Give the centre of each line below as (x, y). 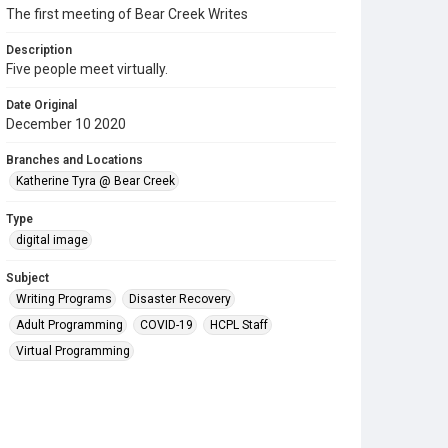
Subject (27, 278)
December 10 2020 (66, 124)
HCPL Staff (239, 325)
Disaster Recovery (180, 299)
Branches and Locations (74, 160)
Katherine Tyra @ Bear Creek (95, 181)
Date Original (41, 105)
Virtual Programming (73, 351)
